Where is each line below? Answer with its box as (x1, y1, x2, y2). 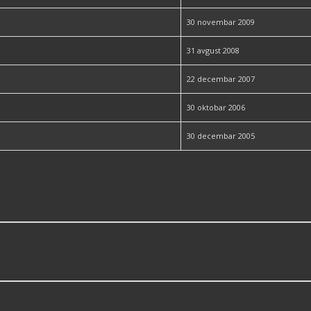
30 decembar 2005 (187, 131, 255, 141)
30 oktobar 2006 (187, 102, 245, 112)
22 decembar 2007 (187, 74, 255, 84)
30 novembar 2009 (187, 17, 255, 27)
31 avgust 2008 (187, 45, 239, 56)
